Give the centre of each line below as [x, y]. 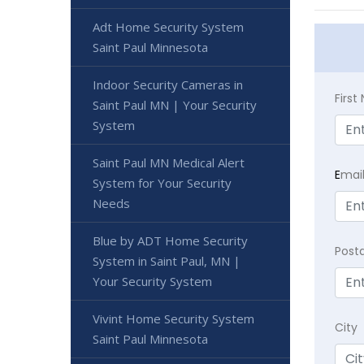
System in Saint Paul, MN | [167, 261]
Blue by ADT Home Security [170, 241]
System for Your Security [162, 183]
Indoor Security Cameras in [168, 85]
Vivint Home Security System [173, 319]
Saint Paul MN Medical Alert [169, 163]
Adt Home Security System [168, 27]
